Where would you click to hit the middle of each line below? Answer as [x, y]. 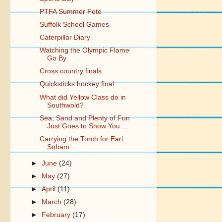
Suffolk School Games [74, 24]
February [57, 215]
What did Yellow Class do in [83, 97]
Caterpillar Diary [65, 37]
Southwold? [65, 105]
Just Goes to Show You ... [87, 126]
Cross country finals [70, 71]
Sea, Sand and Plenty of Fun [84, 118]
